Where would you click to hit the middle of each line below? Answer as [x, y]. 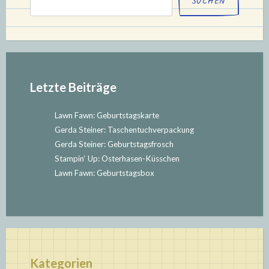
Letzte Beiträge [73, 87]
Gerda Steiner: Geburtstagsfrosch [114, 144]
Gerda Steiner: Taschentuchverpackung [124, 129]
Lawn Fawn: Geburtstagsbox [104, 173]
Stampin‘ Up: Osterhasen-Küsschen [117, 158]
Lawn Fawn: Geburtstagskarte [107, 115]
